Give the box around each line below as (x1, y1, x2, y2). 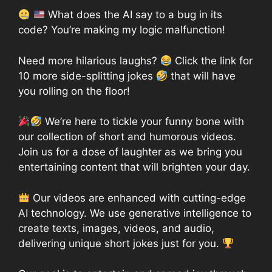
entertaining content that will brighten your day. (18, 161, 250, 174)
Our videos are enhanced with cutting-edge (30, 191, 246, 204)
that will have (168, 69, 236, 82)
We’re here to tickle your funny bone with (41, 115, 244, 128)
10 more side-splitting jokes (18, 69, 156, 82)
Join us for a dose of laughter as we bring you (18, 146, 242, 158)
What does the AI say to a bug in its (44, 8, 222, 21)
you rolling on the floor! (18, 84, 130, 97)
